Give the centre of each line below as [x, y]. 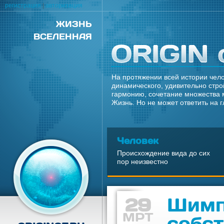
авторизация [64, 5]
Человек [138, 140]
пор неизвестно [142, 161]
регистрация [23, 5]
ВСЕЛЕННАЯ [63, 36]
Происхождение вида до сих [163, 153]
